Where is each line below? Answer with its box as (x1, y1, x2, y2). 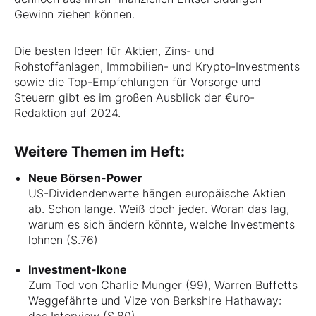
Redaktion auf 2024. (14, 105, 121, 120)
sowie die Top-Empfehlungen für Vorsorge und (14, 74, 261, 89)
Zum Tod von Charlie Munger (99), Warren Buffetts (28, 277, 298, 292)
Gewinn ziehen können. (14, 6, 135, 21)
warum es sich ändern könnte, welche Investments (28, 217, 295, 231)
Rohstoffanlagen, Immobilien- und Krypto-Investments (14, 59, 300, 73)
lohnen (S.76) (28, 232, 98, 247)
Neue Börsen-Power (28, 170, 142, 185)
